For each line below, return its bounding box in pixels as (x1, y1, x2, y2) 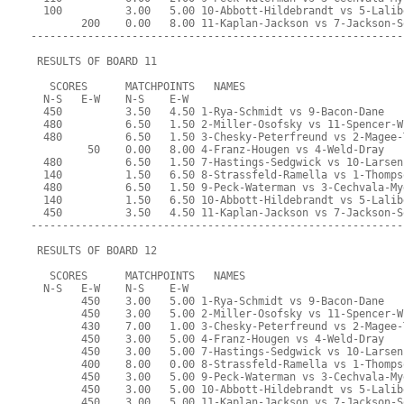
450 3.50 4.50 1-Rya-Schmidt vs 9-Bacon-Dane (31, 106, 385, 119)
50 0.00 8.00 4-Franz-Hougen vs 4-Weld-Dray (31, 143, 385, 157)
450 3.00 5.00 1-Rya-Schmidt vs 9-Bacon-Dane (31, 295, 385, 308)
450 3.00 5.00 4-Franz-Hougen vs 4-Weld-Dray (31, 333, 385, 346)
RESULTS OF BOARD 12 (31, 244, 158, 258)
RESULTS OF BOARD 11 (31, 55, 158, 69)
